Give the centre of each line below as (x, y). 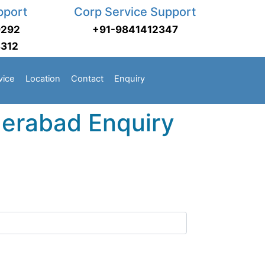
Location (43, 79)
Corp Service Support (135, 12)
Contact (87, 79)
